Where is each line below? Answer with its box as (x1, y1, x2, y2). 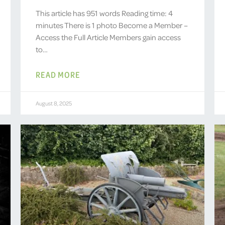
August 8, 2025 (35, 99, 72, 107)
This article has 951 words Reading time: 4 (35, 8, 173, 18)
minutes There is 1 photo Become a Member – (35, 20, 188, 30)
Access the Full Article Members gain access (35, 32, 181, 42)
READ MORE (35, 68, 80, 80)
